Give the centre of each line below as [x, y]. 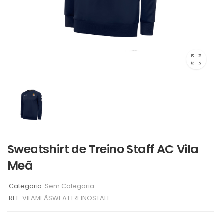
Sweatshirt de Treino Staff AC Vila [103, 149]
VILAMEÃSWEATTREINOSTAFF [66, 198]
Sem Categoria [70, 186]
